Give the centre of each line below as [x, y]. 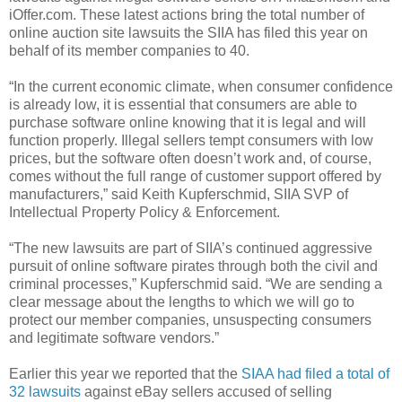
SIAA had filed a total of [315, 373]
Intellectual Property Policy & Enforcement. [144, 212]
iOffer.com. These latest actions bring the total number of [187, 14]
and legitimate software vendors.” [114, 337]
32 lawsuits [45, 391]
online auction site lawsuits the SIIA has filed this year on [188, 32]
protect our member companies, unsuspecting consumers [190, 319]
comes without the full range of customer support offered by [195, 176]
